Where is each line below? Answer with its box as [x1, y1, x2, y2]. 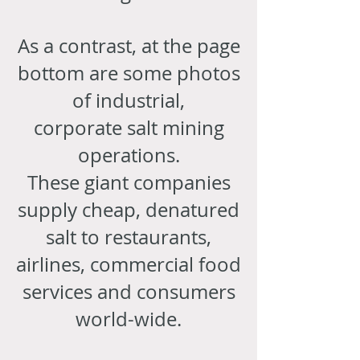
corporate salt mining [33, 114, 224, 141]
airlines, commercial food [16, 251, 241, 277]
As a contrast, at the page [17, 32, 240, 59]
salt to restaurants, [46, 223, 211, 250]
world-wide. [76, 305, 182, 332]
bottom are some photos [17, 59, 240, 86]
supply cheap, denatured [18, 196, 239, 223]
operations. [77, 141, 180, 168]
